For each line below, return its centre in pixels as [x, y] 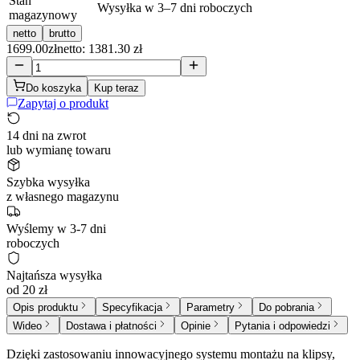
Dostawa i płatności [111, 325]
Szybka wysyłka [48, 182]
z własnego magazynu [63, 196]
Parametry [211, 307]
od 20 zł [27, 289]
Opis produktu [45, 307]
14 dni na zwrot [46, 135]
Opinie [196, 325]
